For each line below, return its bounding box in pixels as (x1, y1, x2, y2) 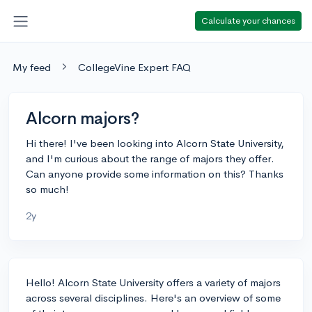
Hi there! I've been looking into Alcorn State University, (26, 136, 284, 150)
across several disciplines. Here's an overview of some (26, 290, 281, 304)
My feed (13, 60, 51, 74)
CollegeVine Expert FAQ (78, 60, 191, 74)
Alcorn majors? (26, 107, 139, 129)
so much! (26, 182, 69, 196)
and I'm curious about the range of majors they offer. (26, 151, 274, 165)
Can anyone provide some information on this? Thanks (26, 166, 283, 180)
